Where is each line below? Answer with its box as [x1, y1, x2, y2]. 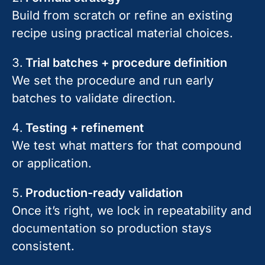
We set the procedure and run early [12, 73, 214, 88]
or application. [12, 156, 92, 171]
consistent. [12, 239, 75, 254]
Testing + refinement [25, 121, 144, 135]
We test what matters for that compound [12, 138, 241, 153]
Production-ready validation [25, 186, 183, 201]
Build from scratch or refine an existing [12, 8, 232, 23]
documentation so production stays [12, 221, 212, 236]
